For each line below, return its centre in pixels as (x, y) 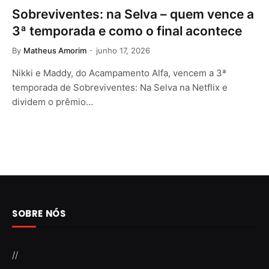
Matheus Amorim (55, 50)
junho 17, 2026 (123, 50)
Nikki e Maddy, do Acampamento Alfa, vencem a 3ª (119, 73)
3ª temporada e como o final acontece (127, 31)
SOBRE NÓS (39, 213)
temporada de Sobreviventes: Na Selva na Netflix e (120, 87)
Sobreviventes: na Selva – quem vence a (133, 14)
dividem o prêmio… (53, 101)
